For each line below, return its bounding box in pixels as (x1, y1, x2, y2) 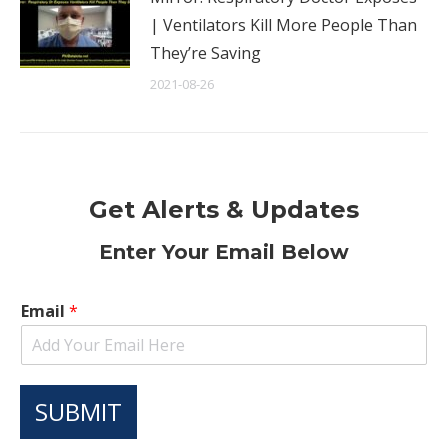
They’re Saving (150, 42, 261, 64)
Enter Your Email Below (99, 240, 349, 264)
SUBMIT (35, 395, 122, 428)
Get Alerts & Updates (89, 195, 359, 224)
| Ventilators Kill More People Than (150, 14, 417, 36)
